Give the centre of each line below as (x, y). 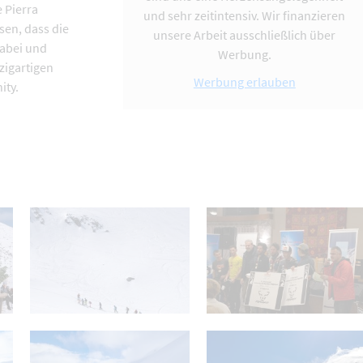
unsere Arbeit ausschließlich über (245, 34)
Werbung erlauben (244, 81)
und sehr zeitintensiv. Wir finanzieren (245, 15)
